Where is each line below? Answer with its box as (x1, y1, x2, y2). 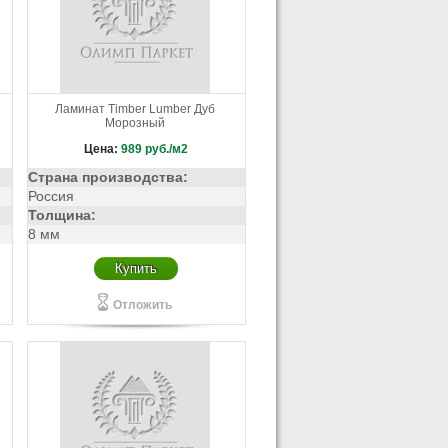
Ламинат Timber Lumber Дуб (55, 102, 216, 116)
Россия (27, 189, 74, 204)
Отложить (112, 298, 172, 312)
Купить (115, 261, 158, 276)
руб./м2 (145, 142, 189, 156)
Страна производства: (27, 170, 188, 185)
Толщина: (27, 208, 96, 223)
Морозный (105, 116, 166, 130)
